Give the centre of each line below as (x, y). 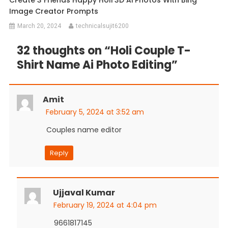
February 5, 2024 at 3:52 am (95, 112)
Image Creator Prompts (54, 11)
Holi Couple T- (150, 50)
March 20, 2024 (39, 26)
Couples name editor (84, 130)
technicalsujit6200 (103, 26)
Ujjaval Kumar (84, 192)
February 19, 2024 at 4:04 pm (105, 205)
